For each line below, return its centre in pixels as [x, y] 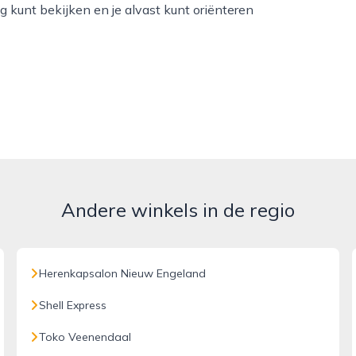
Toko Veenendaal [85, 337]
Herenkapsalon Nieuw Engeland [123, 273]
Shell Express [73, 305]
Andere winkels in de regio [178, 210]
